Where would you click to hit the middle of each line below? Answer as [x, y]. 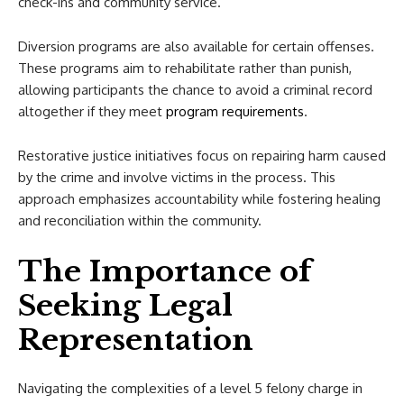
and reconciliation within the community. [140, 220]
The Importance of [165, 271]
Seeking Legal [125, 306]
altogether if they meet [90, 111]
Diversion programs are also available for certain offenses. [196, 46]
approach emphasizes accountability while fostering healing [199, 199]
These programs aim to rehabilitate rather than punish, [185, 68]
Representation [136, 340]
